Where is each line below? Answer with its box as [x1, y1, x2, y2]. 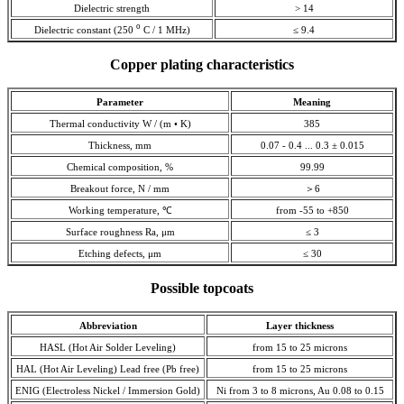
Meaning [293, 96, 331, 107]
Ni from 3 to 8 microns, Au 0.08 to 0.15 [216, 385, 384, 396]
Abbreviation [78, 320, 137, 331]
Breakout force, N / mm [70, 183, 170, 194]
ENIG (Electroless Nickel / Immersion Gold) [15, 385, 200, 396]
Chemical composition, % [67, 161, 173, 172]
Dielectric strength [74, 3, 150, 14]
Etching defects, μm [78, 248, 161, 259]
